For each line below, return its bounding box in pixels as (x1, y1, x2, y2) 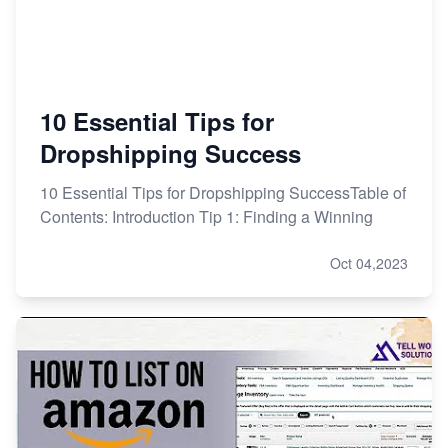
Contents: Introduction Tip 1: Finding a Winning (40, 204, 373, 228)
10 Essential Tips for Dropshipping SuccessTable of (40, 180, 406, 204)
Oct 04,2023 (330, 252, 408, 273)
